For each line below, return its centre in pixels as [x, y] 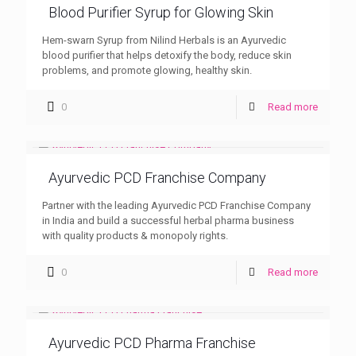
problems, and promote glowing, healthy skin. [147, 71]
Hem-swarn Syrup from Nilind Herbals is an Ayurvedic [164, 41]
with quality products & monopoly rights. [135, 236]
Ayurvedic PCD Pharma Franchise [152, 343]
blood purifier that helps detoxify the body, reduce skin [167, 56]
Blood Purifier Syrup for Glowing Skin [161, 13]
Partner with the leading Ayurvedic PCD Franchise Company [176, 206]
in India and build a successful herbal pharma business [168, 221]
